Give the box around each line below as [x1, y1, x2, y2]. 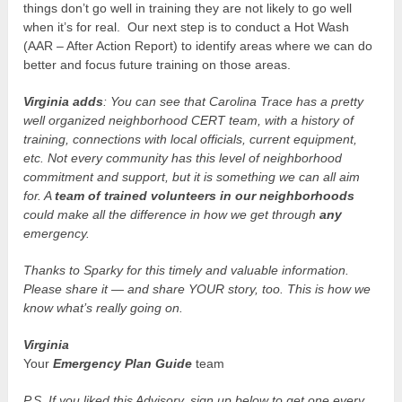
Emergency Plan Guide [53, 355, 193, 371]
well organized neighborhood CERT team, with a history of [23, 112, 354, 127]
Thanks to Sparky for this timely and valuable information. [23, 262, 350, 277]
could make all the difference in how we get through [23, 206, 320, 222]
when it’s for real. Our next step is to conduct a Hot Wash [23, 19, 350, 34]
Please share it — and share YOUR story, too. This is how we [23, 281, 371, 296]
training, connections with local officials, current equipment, [23, 131, 358, 146]
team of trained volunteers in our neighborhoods [55, 188, 355, 203]
